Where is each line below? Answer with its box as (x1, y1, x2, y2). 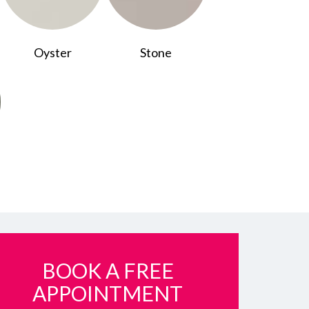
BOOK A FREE (41, 258, 174, 283)
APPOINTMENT (32, 281, 183, 306)
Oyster (33, 45, 72, 61)
